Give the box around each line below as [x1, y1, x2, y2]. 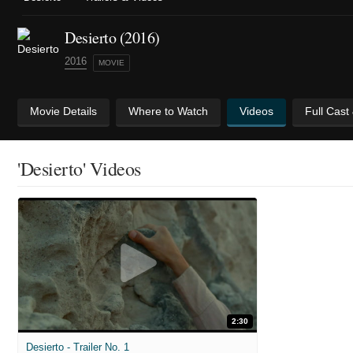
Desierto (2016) [65, 27, 160, 49]
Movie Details [30, 105, 97, 118]
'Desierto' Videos [17, 156, 141, 182]
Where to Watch [128, 105, 208, 118]
